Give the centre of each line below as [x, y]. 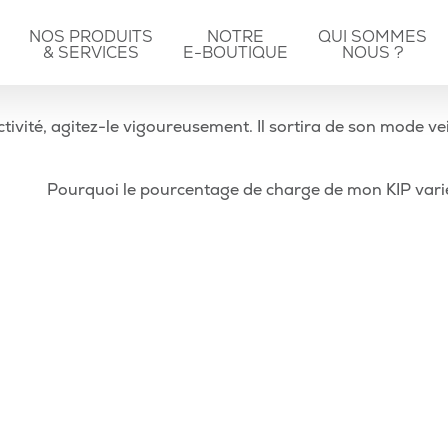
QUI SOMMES [372, 37]
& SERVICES [91, 53]
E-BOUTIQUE [235, 53]
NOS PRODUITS [91, 37]
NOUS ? [372, 53]
